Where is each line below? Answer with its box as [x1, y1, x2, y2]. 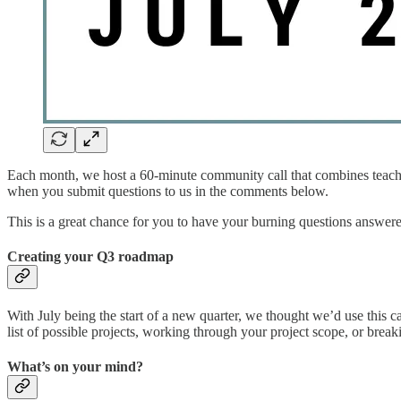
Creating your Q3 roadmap [7, 248, 174, 264]
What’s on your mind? [7, 359, 143, 375]
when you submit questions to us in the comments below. [7, 183, 328, 199]
